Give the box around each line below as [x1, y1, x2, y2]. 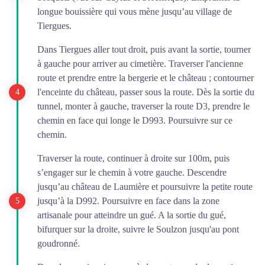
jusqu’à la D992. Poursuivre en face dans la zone [37, 195, 219, 206]
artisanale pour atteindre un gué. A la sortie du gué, [37, 209, 226, 220]
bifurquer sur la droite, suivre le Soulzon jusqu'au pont [37, 224, 239, 234]
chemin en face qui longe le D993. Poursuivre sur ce [37, 115, 232, 125]
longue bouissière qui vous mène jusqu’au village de [37, 6, 232, 17]
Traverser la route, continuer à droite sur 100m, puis [37, 153, 230, 163]
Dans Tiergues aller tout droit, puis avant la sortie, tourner [37, 44, 251, 54]
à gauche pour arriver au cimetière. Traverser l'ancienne [37, 58, 243, 69]
